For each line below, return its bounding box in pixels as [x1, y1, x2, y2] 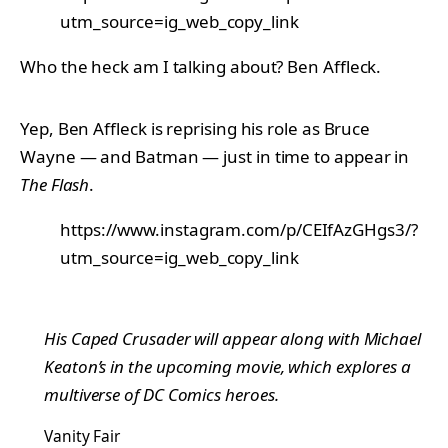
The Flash [20, 172, 90, 196]
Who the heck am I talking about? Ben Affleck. [20, 54, 382, 78]
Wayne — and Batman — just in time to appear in [20, 144, 410, 168]
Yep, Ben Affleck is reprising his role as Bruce [20, 116, 371, 140]
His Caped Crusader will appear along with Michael [44, 326, 421, 350]
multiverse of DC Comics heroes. [44, 382, 279, 406]
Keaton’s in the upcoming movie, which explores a [44, 354, 412, 378]
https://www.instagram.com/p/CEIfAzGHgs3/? [60, 217, 418, 241]
